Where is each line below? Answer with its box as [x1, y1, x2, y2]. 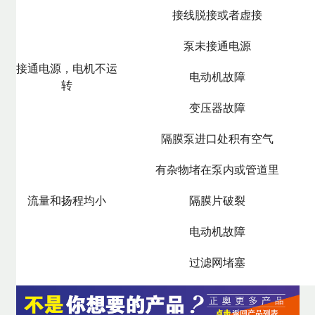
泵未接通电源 [184, 39, 252, 52]
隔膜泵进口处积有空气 [161, 132, 274, 145]
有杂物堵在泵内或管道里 [155, 163, 280, 176]
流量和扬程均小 [27, 194, 107, 207]
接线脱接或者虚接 [172, 8, 263, 21]
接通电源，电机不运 [16, 62, 118, 75]
